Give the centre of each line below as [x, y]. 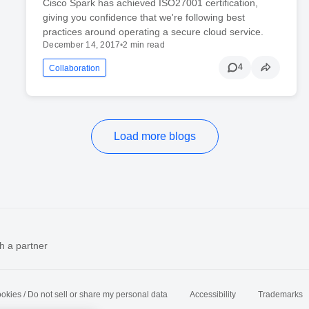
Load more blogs [154, 136]
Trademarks [280, 294]
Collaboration [75, 68]
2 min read [144, 44]
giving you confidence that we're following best [144, 17]
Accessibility [213, 294]
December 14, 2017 [82, 44]
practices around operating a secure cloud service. [153, 31]
